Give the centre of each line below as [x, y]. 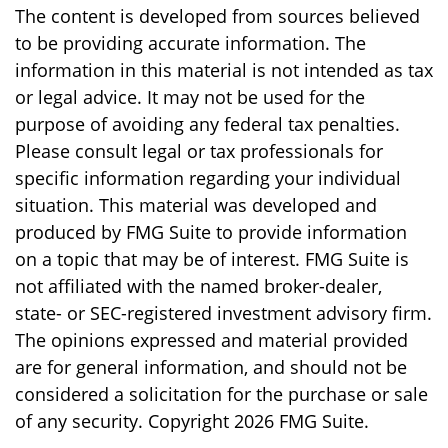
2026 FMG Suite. [301, 421]
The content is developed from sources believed [217, 16]
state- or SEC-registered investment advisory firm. [223, 313]
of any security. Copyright [124, 421]
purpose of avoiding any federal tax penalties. [207, 124]
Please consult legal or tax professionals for [199, 151]
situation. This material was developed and [196, 205]
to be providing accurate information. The [190, 43]
